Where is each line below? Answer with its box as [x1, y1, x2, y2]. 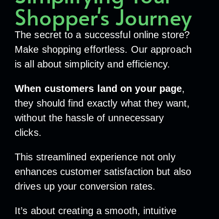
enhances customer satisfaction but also [15, 166, 191, 177]
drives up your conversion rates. [15, 181, 159, 192]
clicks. [15, 127, 44, 138]
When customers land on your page [15, 83, 182, 94]
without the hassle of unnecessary [15, 112, 164, 124]
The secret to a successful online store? [15, 29, 190, 41]
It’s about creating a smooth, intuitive [15, 205, 176, 217]
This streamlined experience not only [15, 152, 175, 163]
